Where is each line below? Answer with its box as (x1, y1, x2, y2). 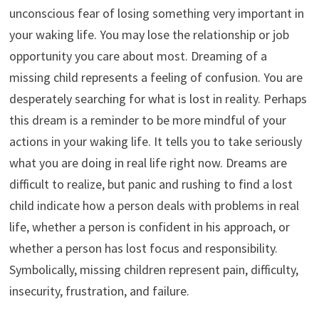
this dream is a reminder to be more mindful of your (9, 111, 286, 128)
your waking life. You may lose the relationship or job (9, 26, 289, 43)
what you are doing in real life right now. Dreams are (9, 154, 287, 171)
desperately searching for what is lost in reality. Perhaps (9, 90, 307, 107)
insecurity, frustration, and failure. (9, 282, 189, 299)
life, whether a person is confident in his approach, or (9, 218, 290, 235)
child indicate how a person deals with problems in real (9, 197, 299, 214)
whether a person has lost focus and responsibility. (9, 239, 278, 256)
